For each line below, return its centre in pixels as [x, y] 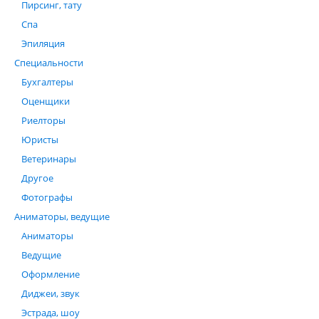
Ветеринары [49, 159]
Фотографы [47, 197]
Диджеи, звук [51, 293]
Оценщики [46, 101]
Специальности [49, 63]
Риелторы [43, 120]
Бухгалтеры [47, 82]
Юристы [40, 140]
